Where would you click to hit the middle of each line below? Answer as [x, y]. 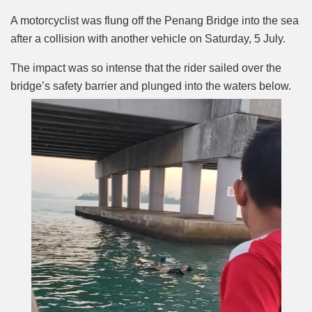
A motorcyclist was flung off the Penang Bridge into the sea [155, 20]
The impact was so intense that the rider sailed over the [146, 68]
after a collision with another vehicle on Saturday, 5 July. [149, 38]
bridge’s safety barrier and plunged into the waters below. [151, 86]
